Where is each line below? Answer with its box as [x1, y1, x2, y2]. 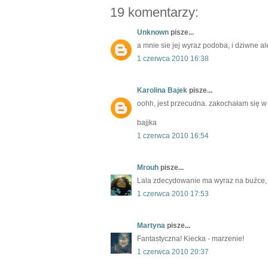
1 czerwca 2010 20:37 [137, 248, 209, 257]
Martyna [137, 221, 165, 230]
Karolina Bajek [137, 86, 187, 95]
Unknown [137, 28, 169, 37]
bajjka [137, 118, 157, 127]
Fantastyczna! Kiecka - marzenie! [137, 234, 244, 243]
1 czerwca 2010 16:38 [137, 54, 209, 63]
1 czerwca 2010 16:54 [137, 132, 209, 141]
